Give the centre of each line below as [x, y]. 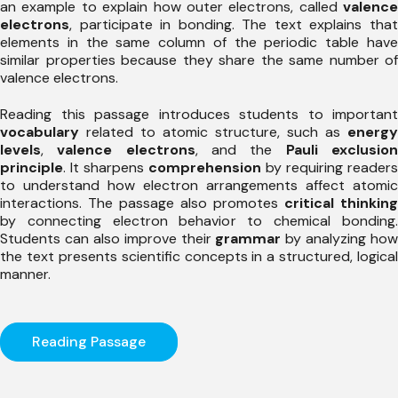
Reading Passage [89, 342]
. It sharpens [106, 168]
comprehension [205, 168]
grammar [248, 239]
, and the [240, 150]
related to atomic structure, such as [213, 132]
